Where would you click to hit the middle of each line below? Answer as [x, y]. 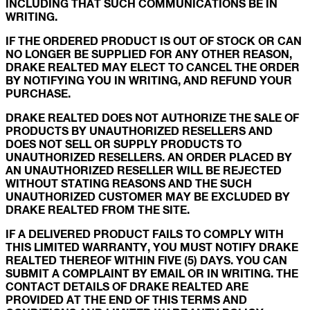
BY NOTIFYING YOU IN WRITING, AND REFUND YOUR [149, 80]
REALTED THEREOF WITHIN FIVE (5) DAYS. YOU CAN [146, 260]
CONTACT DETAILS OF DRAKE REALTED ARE [127, 286]
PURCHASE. [38, 93]
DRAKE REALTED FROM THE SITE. [98, 210]
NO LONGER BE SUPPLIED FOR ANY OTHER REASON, [149, 54]
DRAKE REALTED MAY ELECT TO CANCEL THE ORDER [153, 67]
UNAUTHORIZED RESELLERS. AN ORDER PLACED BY [149, 157]
